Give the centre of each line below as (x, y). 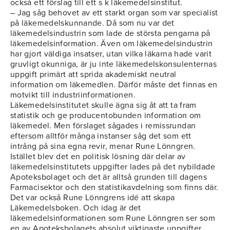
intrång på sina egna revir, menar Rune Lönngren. (103, 147)
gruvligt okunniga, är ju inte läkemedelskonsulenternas (113, 64)
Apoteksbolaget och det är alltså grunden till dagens (109, 177)
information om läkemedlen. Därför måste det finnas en (114, 85)
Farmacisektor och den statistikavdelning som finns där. (114, 188)
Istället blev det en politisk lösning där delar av (98, 157)
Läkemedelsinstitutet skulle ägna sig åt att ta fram (103, 106)
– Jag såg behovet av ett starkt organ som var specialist (114, 13)
